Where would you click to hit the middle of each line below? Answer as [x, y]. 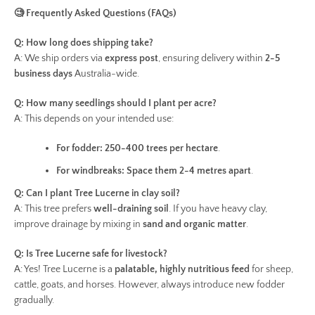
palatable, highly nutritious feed [182, 269]
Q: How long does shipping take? [84, 43]
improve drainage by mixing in [78, 224]
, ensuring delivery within [212, 58]
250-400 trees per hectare [161, 148]
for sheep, [271, 269]
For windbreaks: [90, 171]
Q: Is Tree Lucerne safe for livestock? [91, 254]
